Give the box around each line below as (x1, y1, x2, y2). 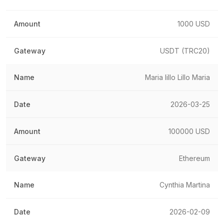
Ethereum (179, 153, 210, 162)
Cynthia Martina (159, 180, 210, 189)
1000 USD (177, 19, 210, 28)
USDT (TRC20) (160, 46, 210, 55)
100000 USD (168, 126, 210, 135)
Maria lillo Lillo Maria (145, 72, 210, 81)
